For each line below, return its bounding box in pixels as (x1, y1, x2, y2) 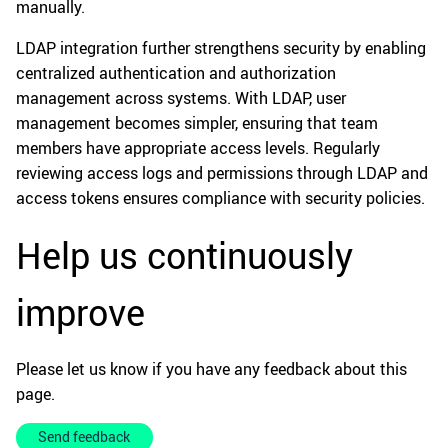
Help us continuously (16, 231, 353, 280)
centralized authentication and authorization (16, 62, 336, 85)
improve (16, 288, 145, 337)
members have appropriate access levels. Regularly (16, 137, 380, 160)
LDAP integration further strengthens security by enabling (16, 37, 426, 60)
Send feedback (38, 426, 131, 446)
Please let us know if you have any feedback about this (16, 358, 407, 381)
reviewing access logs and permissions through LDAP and (16, 162, 428, 185)
